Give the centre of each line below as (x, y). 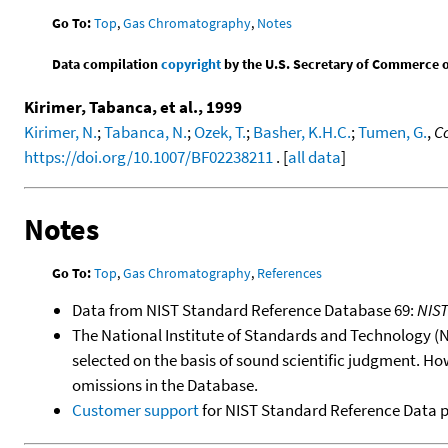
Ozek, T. (220, 131)
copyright (191, 63)
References (290, 272)
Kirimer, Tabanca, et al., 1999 (133, 106)
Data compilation (107, 63)
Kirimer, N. (60, 131)
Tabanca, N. (145, 131)
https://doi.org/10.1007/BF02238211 (148, 156)
